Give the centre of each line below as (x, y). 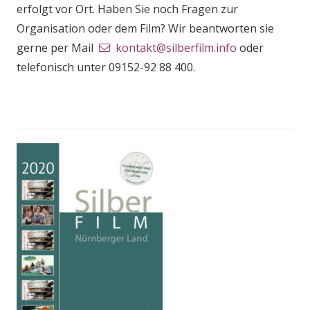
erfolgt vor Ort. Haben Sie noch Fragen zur (127, 9)
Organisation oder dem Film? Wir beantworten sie (145, 28)
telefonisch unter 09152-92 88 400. (106, 67)
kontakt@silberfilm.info (176, 48)
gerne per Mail (58, 48)
